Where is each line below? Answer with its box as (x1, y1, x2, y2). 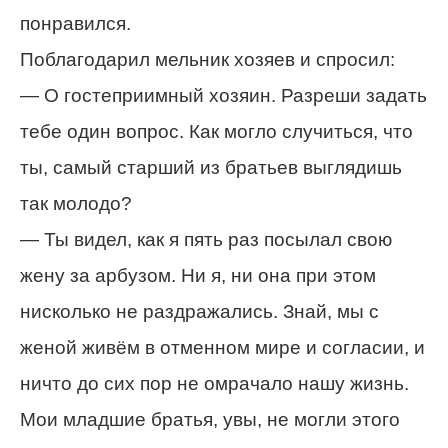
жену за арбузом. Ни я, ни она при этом (20, 265, 376, 287)
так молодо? (20, 193, 132, 215)
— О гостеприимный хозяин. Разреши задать (20, 85, 427, 107)
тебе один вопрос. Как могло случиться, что (20, 121, 413, 143)
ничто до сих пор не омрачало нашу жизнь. (20, 373, 409, 395)
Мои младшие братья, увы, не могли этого (20, 409, 400, 431)
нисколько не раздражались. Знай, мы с (20, 301, 379, 323)
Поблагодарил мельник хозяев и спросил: (20, 49, 395, 71)
